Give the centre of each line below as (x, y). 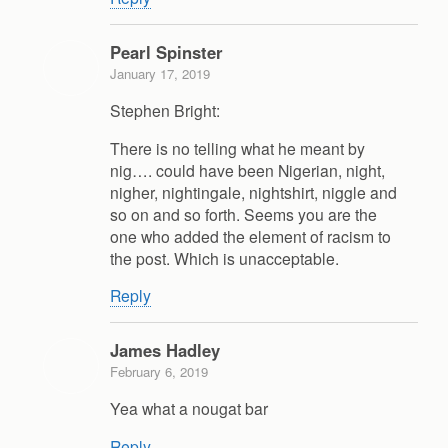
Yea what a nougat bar (189, 408)
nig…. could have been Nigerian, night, (247, 169)
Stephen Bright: (165, 109)
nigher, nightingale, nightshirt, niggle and (253, 191)
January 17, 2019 (160, 73)
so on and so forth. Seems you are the (243, 213)
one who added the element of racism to (250, 235)
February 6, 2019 (159, 372)
